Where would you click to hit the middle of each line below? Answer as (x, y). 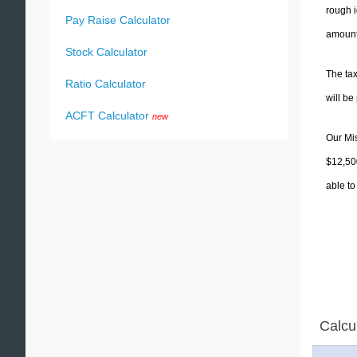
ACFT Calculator (107, 116)
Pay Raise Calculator (118, 20)
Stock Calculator (106, 52)
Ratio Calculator (106, 84)
